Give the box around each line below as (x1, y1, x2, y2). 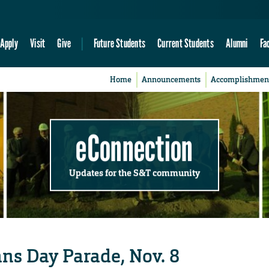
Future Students (93, 35, 145, 51)
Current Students (157, 35, 214, 51)
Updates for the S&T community (69, 166, 200, 179)
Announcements (142, 74, 201, 85)
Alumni (226, 35, 248, 51)
